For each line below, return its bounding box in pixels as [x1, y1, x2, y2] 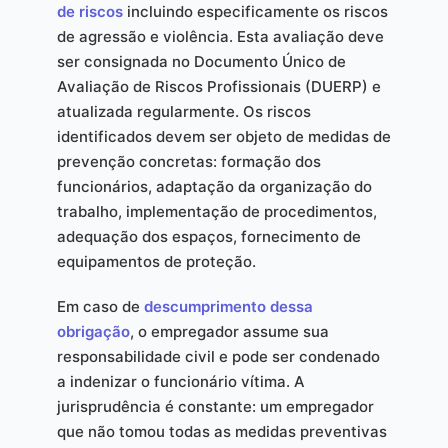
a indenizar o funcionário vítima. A [56, 371, 305, 391]
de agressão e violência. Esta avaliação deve [56, 26, 384, 46]
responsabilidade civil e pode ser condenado [56, 346, 380, 366]
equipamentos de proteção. [56, 251, 256, 271]
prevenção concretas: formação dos [56, 151, 321, 171]
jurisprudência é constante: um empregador [56, 396, 374, 416]
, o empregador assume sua [129, 321, 329, 341]
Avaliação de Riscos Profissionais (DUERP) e [56, 76, 381, 96]
